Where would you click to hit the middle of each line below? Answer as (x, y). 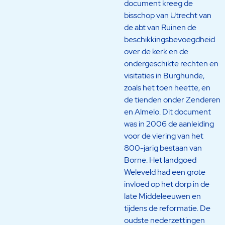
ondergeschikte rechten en (171, 63)
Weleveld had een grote (164, 172)
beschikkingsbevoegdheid (169, 39)
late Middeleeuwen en (162, 196)
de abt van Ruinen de (160, 27)
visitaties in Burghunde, (164, 75)
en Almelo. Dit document (167, 111)
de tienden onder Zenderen (172, 99)
